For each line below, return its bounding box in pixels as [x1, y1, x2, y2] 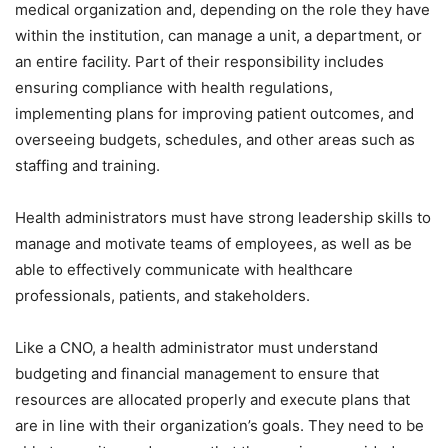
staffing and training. [15, 155, 160, 175]
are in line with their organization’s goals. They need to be [15, 415, 424, 435]
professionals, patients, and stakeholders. [15, 285, 310, 305]
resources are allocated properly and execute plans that [15, 389, 410, 409]
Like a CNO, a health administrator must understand [15, 337, 378, 357]
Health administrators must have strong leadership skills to [15, 207, 431, 227]
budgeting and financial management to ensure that [15, 363, 379, 383]
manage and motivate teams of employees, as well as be [15, 233, 412, 253]
